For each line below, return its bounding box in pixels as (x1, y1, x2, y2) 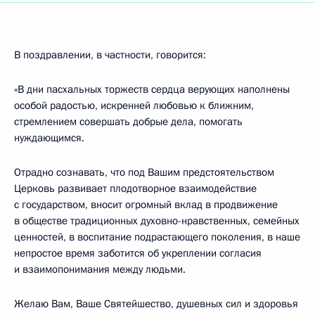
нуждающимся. (14, 131, 84, 145)
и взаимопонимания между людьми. (14, 262, 186, 276)
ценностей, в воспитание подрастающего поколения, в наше (14, 230, 300, 244)
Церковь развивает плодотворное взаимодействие (14, 181, 257, 195)
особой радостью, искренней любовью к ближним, (14, 98, 254, 112)
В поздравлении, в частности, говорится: (14, 48, 206, 62)
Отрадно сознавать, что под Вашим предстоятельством (14, 165, 274, 179)
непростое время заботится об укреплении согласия (14, 246, 262, 260)
